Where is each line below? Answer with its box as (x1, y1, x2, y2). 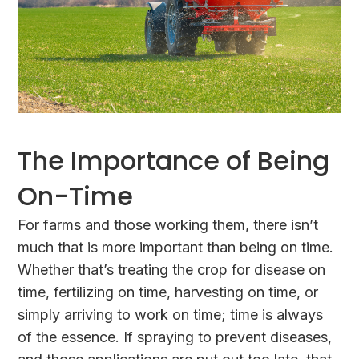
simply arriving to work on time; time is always (18, 305, 324, 323)
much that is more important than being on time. (18, 238, 334, 256)
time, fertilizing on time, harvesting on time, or (18, 283, 319, 301)
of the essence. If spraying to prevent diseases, (18, 328, 333, 345)
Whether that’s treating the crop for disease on (18, 260, 326, 278)
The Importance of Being (18, 142, 330, 179)
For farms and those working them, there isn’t (18, 216, 319, 233)
